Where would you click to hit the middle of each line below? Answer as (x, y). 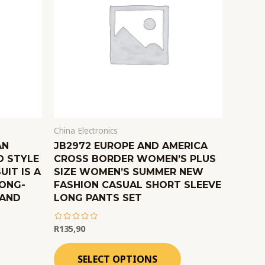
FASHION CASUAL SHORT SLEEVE (138, 185)
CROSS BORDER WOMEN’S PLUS (135, 159)
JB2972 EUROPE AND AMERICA (131, 146)
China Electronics (86, 131)
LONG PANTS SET (98, 198)
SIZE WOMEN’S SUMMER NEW (129, 172)
